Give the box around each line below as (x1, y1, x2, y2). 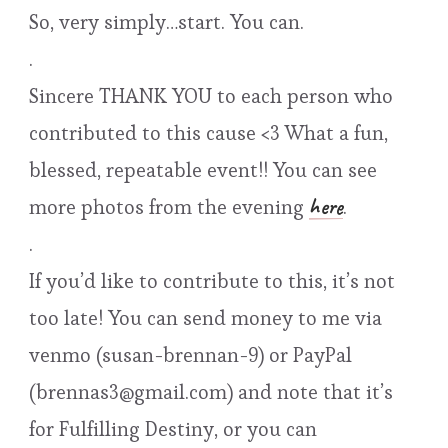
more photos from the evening (29, 193, 309, 220)
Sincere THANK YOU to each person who (29, 82, 393, 109)
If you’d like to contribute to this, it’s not (29, 267, 395, 294)
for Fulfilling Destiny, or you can (29, 415, 317, 442)
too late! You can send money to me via (29, 304, 382, 331)
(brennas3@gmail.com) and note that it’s (29, 378, 393, 405)
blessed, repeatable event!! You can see (29, 156, 377, 183)
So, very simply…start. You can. (29, 8, 304, 35)
